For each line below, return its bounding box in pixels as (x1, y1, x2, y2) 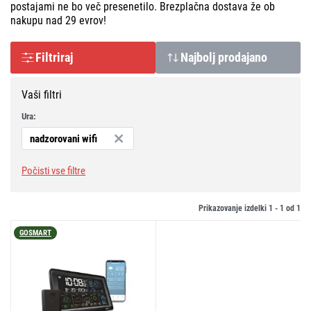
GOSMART (19, 228, 51, 237)
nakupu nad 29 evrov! (10, 13, 106, 27)
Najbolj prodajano (188, 49, 267, 65)
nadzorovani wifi (29, 132, 97, 145)
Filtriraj (35, 49, 73, 65)
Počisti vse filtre (22, 165, 85, 178)
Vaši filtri (22, 87, 62, 101)
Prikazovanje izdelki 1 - (199, 203, 280, 213)
